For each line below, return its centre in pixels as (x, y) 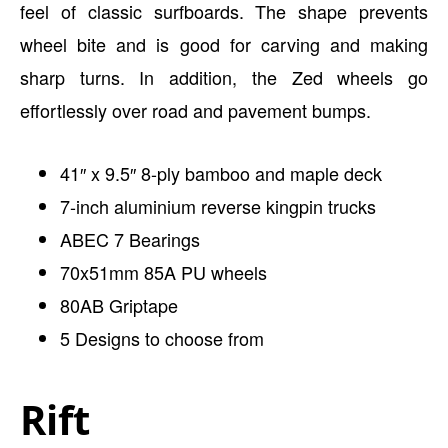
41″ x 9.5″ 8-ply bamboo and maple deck (221, 173)
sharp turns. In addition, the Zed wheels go (224, 77)
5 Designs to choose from (162, 338)
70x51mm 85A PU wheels (163, 272)
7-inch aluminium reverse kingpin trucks (218, 206)
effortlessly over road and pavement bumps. (195, 110)
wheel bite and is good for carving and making (224, 44)
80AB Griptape (119, 305)
